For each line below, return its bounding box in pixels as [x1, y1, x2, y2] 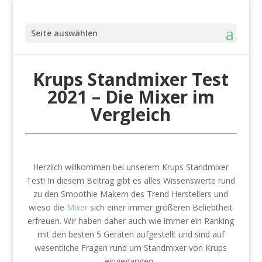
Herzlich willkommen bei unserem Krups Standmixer [33, 161, 229, 173]
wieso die [29, 202, 67, 213]
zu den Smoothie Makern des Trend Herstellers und [33, 188, 229, 199]
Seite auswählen [30, 27, 98, 39]
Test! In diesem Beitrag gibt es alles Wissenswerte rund [26, 175, 236, 186]
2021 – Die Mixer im [47, 85, 215, 109]
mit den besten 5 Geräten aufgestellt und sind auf [37, 229, 225, 240]
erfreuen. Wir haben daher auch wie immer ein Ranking [27, 215, 235, 226]
